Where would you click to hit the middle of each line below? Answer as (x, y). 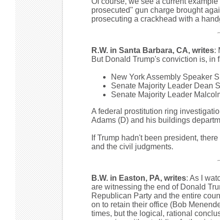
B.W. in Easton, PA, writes (138, 178)
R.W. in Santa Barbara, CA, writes (152, 50)
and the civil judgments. (132, 147)
